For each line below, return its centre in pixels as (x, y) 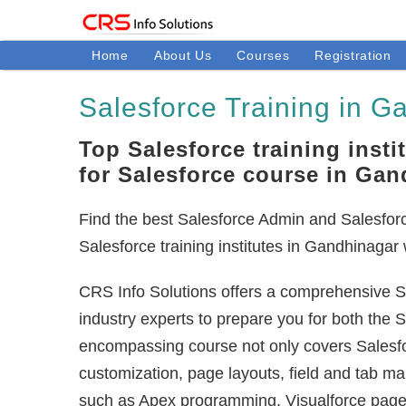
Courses (263, 55)
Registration (353, 55)
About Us (183, 55)
